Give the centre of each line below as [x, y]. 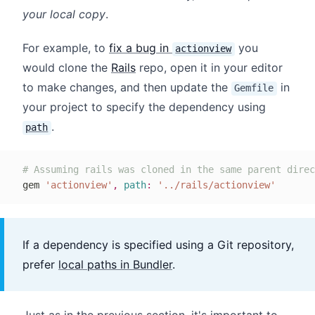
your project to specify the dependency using [144, 107]
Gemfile [254, 88]
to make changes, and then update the [127, 88]
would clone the [67, 68]
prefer [40, 265]
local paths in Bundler [115, 265]
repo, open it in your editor [209, 68]
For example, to [66, 48]
